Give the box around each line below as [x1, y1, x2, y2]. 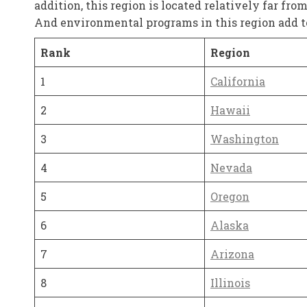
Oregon [210, 189, 249, 204]
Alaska [210, 218, 249, 232]
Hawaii [210, 103, 250, 117]
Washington [210, 132, 279, 146]
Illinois [210, 275, 250, 290]
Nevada [210, 160, 252, 175]
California [210, 74, 265, 88]
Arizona [210, 247, 254, 261]
